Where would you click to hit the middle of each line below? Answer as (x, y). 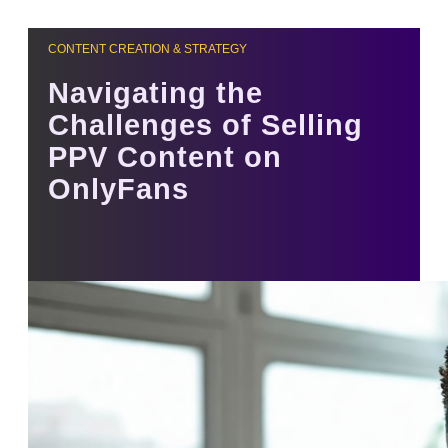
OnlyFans (118, 189)
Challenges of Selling (205, 125)
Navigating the (155, 93)
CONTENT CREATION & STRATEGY (147, 49)
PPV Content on (165, 157)
